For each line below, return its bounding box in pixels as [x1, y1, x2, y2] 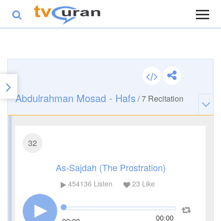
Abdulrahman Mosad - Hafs [15, 91, 136, 105]
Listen [91, 179, 112, 189]
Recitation [146, 93, 184, 104]
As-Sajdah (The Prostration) [55, 161, 166, 174]
